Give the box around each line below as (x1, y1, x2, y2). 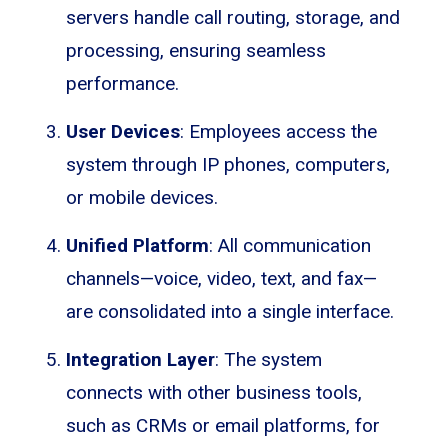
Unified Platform (66, 233, 209, 257)
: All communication (209, 233, 371, 257)
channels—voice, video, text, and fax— (66, 266, 377, 290)
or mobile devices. (66, 185, 218, 209)
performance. (66, 71, 179, 95)
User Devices (66, 119, 180, 143)
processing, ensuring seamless (66, 38, 326, 62)
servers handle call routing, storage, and (66, 5, 400, 29)
